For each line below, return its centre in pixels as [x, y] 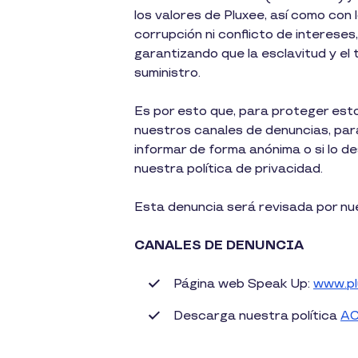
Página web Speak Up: [243, 284]
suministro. [167, 73]
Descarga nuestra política [257, 316]
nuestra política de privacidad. [229, 169]
